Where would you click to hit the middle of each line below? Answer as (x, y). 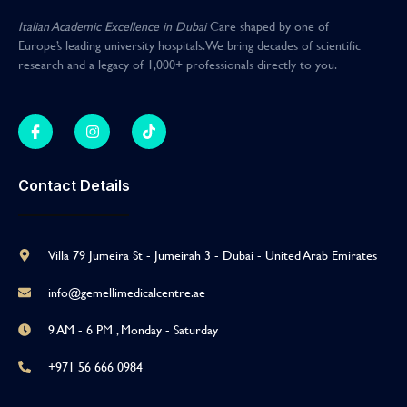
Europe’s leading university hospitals (110, 45)
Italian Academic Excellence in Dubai (112, 26)
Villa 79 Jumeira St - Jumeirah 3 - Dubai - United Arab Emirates (212, 255)
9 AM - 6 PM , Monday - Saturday (133, 330)
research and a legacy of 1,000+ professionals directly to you (176, 65)
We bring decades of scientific (283, 45)
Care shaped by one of (269, 26)
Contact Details (74, 186)
